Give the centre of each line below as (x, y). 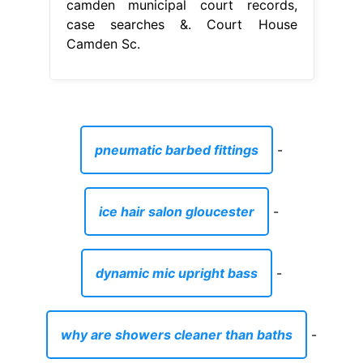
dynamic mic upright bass (177, 273)
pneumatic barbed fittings (177, 149)
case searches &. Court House (181, 24)
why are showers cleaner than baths (177, 334)
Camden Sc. (103, 43)
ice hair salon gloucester (177, 211)
